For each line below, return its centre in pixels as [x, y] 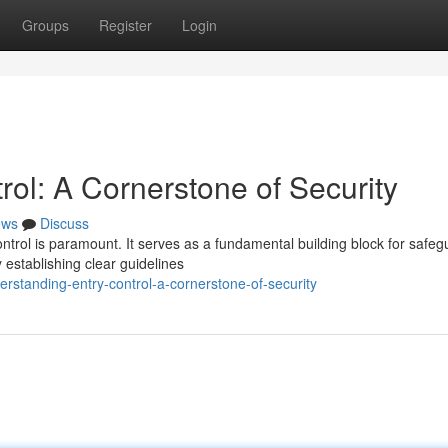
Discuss [64, 223]
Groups [45, 25]
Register [125, 25]
